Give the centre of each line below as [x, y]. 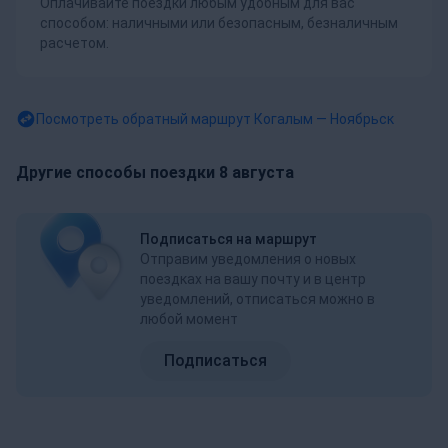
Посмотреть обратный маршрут [145, 118]
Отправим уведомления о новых [248, 258]
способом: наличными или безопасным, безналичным [219, 22]
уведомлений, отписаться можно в [257, 298]
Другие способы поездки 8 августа [155, 172]
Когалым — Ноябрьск [324, 118]
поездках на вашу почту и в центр [253, 278]
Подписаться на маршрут [228, 238]
